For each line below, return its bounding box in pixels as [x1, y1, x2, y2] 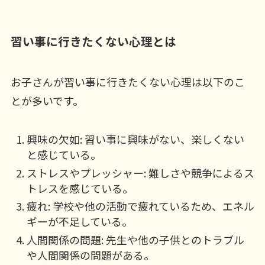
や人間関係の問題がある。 [26, 247, 154, 263]
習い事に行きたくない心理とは [10, 32, 176, 50]
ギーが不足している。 [26, 214, 132, 230]
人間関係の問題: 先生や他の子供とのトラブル [26, 231, 244, 247]
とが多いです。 [10, 93, 83, 109]
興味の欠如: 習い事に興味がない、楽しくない [26, 131, 244, 147]
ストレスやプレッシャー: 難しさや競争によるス [26, 164, 254, 180]
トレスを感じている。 [26, 180, 133, 196]
